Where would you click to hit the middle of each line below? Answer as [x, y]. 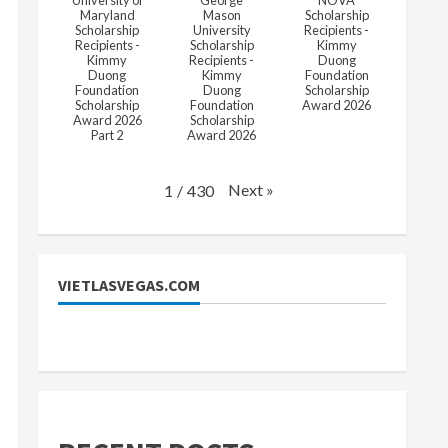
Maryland [107, 15]
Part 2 [107, 135]
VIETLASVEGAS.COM [129, 284]
